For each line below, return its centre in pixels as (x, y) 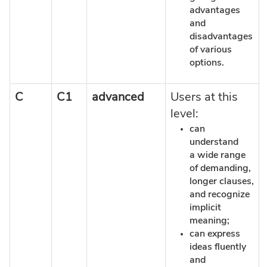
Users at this (204, 97)
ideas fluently (218, 246)
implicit (205, 207)
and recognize (220, 194)
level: (184, 114)
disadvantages (221, 36)
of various (211, 49)
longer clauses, (222, 181)
